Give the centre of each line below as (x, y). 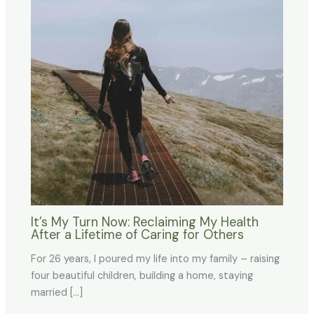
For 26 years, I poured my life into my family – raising (156, 259)
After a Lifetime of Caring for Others (138, 234)
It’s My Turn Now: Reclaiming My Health (145, 222)
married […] (57, 293)
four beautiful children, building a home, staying (142, 276)
